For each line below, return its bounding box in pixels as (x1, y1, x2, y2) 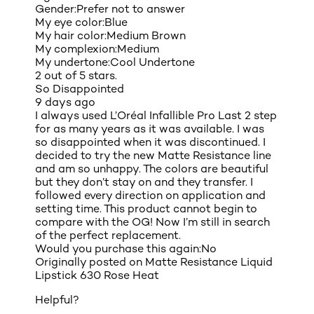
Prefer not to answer (76, 1, 185, 15)
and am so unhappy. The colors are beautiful (35, 161, 268, 175)
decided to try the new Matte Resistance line (35, 148, 271, 162)
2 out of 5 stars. (35, 68, 117, 82)
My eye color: (35, 15, 104, 29)
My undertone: (35, 55, 110, 69)
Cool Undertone (110, 55, 195, 69)
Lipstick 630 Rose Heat (35, 268, 159, 282)
